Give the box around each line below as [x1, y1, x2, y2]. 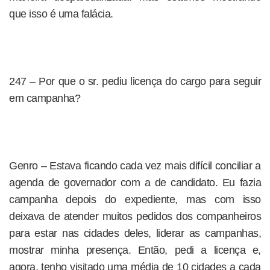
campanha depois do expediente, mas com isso [9, 193, 261, 206]
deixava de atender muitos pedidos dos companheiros [9, 210, 261, 222]
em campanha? [9, 92, 80, 104]
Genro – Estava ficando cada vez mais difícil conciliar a [9, 160, 261, 172]
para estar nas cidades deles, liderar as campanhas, [9, 227, 261, 239]
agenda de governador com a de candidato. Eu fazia [9, 177, 261, 189]
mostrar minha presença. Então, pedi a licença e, [9, 244, 261, 256]
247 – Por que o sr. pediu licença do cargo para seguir [9, 75, 261, 87]
